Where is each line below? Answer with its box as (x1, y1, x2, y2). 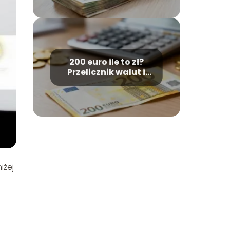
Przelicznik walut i (67, 66, 146, 78)
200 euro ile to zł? (69, 56, 144, 68)
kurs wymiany (75, 76, 137, 88)
